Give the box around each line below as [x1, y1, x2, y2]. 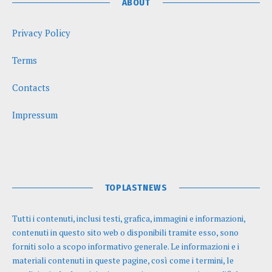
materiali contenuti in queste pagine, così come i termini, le [12, 254, 234, 267]
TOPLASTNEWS [104, 182, 168, 194]
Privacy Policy [12, 27, 70, 39]
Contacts [12, 81, 50, 94]
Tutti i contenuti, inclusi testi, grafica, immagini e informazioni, [12, 212, 245, 225]
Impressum [12, 109, 58, 121]
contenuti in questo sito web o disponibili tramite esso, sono [12, 226, 239, 239]
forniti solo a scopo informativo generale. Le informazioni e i [12, 240, 239, 253]
